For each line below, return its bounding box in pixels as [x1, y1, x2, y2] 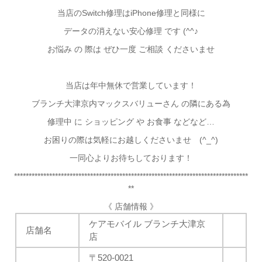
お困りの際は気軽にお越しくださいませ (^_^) [44, 135, 218, 144]
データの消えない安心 [64, 26, 146, 36]
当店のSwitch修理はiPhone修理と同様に [57, 8, 205, 18]
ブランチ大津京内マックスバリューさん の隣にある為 [32, 99, 230, 108]
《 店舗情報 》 [104, 202, 158, 211]
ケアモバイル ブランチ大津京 [89, 219, 205, 229]
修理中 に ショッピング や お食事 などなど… [47, 117, 215, 126]
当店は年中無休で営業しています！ [65, 81, 196, 90]
